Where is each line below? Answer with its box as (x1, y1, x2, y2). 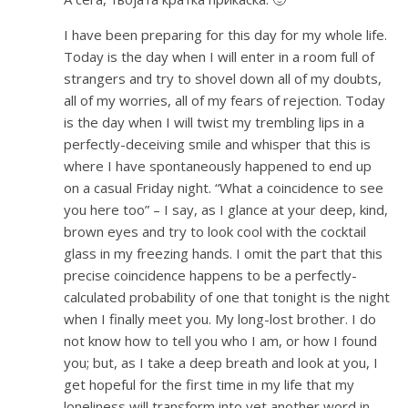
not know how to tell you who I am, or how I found (64, 331, 377, 351)
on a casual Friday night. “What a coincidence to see (64, 178, 383, 198)
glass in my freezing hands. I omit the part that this (64, 244, 382, 263)
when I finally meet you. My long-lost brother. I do (64, 310, 376, 329)
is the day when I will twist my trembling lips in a (64, 113, 364, 132)
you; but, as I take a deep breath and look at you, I (64, 353, 378, 372)
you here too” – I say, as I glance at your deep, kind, (64, 200, 388, 219)
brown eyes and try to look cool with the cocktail (64, 222, 366, 241)
